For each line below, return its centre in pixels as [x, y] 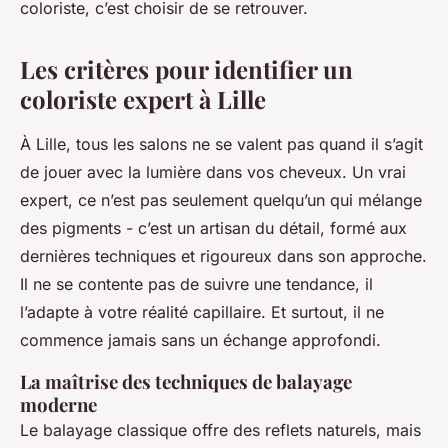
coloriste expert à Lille [143, 99]
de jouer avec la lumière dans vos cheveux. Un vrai [213, 172]
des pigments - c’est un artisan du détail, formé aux [213, 228]
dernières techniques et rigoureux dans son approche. [223, 256]
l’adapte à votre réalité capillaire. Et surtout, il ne [202, 312]
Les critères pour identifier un [186, 69]
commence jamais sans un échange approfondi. [200, 340]
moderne [58, 405]
